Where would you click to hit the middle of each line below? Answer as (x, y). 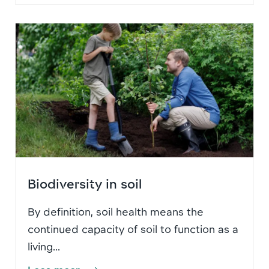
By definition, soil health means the (116, 211)
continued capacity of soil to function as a (133, 229)
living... (44, 246)
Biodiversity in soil (85, 183)
